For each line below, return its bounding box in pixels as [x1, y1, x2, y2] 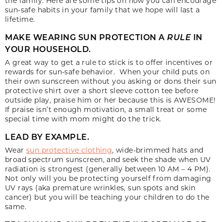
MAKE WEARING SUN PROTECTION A [5, 31, 167, 42]
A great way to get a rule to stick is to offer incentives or [5, 57, 213, 67]
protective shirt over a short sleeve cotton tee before [5, 85, 199, 95]
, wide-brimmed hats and [112, 145, 204, 155]
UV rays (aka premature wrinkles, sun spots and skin [5, 182, 196, 192]
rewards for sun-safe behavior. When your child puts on [5, 66, 210, 76]
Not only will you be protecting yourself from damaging [5, 173, 212, 183]
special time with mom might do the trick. [5, 113, 162, 123]
